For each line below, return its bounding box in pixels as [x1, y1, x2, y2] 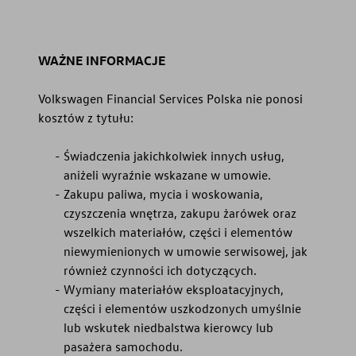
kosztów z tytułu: [38, 110, 133, 126]
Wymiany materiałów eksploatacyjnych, [64, 281, 284, 298]
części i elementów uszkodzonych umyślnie [64, 300, 301, 317]
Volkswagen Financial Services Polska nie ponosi [38, 91, 303, 107]
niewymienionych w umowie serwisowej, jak [64, 243, 308, 260]
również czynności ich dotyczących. [64, 262, 257, 279]
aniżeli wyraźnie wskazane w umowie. [64, 167, 271, 184]
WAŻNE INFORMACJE [38, 52, 165, 69]
